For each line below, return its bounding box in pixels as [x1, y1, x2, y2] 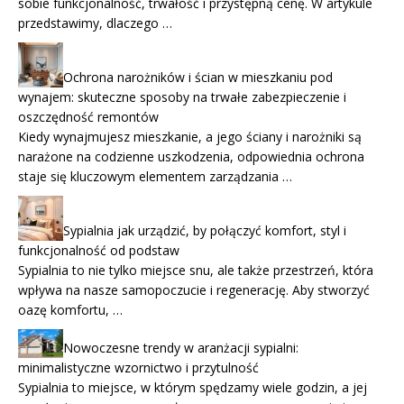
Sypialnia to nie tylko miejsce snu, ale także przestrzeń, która [18, 262, 373, 280]
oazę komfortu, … [18, 301, 123, 319]
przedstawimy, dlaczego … [18, 14, 172, 32]
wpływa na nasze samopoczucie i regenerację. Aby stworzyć [18, 281, 370, 299]
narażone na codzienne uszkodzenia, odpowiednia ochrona [18, 148, 364, 166]
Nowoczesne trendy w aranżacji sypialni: [63, 339, 298, 356]
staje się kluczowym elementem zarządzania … [18, 168, 292, 186]
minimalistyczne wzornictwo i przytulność [18, 359, 259, 376]
